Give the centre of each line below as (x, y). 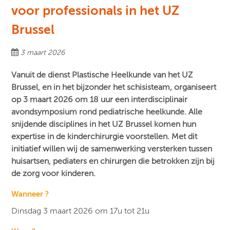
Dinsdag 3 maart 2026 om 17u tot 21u (81, 211)
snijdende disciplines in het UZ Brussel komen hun (104, 124)
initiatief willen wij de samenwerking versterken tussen (112, 149)
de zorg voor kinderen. (54, 174)
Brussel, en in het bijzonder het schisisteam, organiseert (115, 88)
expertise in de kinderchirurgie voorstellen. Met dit (104, 137)
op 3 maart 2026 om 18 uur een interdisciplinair (100, 100)
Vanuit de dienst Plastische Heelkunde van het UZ (102, 75)
